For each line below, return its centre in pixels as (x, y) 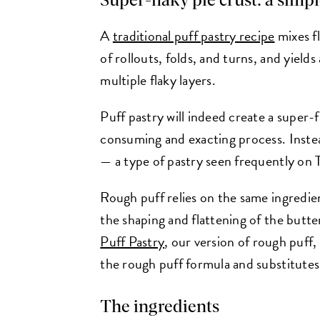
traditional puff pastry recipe (194, 36)
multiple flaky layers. (158, 80)
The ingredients (160, 307)
